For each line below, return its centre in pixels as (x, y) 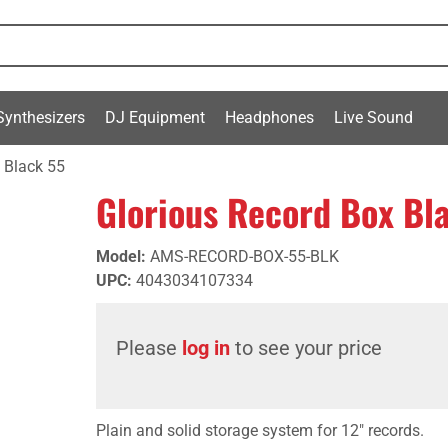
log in (206, 348)
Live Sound (373, 117)
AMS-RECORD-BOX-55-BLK (244, 256)
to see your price (306, 348)
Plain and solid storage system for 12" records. (260, 430)
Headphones (269, 117)
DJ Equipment (155, 117)
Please (149, 348)
